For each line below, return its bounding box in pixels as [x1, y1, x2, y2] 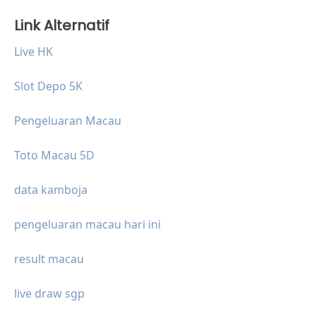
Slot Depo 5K [14, 78, 83, 95]
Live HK [14, 44, 53, 60]
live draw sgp [14, 286, 85, 302]
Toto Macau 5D [14, 147, 95, 164]
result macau [14, 251, 84, 267]
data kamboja [14, 182, 87, 198]
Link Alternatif [14, 16, 109, 36]
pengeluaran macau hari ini [14, 217, 161, 233]
